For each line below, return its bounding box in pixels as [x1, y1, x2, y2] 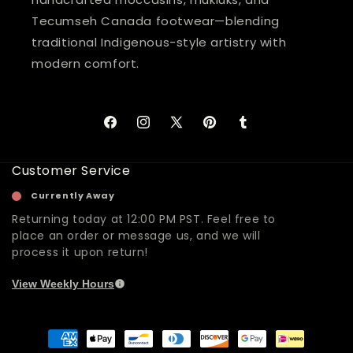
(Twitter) [168, 142, 222, 158]
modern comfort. [32, 55, 139, 72]
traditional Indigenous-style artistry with [32, 34, 287, 51]
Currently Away [31, 189, 115, 203]
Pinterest [201, 122, 255, 139]
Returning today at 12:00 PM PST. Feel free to [12, 211, 277, 228]
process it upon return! [12, 244, 148, 261]
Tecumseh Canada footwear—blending [32, 13, 280, 30]
